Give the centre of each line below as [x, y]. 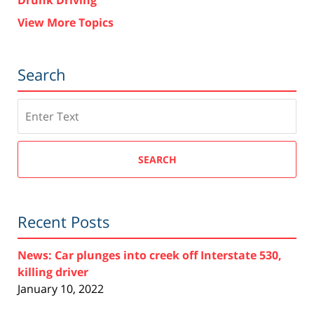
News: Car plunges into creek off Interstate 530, [150, 255]
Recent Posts [64, 222]
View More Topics [66, 22]
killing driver [53, 272]
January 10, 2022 [61, 289]
